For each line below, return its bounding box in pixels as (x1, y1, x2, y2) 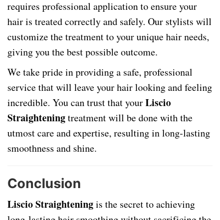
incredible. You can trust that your (7, 96, 145, 109)
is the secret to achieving (93, 197, 195, 211)
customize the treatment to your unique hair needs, (7, 30, 209, 43)
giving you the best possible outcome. (7, 45, 158, 58)
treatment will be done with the (65, 111, 192, 124)
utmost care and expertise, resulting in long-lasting (7, 126, 210, 139)
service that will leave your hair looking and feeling (7, 81, 212, 94)
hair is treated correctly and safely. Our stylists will (7, 15, 212, 28)
